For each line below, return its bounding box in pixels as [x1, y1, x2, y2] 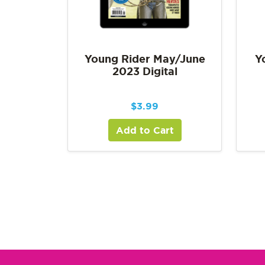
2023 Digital [112, 64, 177, 77]
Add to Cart [115, 124, 174, 135]
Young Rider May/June [84, 52, 205, 64]
